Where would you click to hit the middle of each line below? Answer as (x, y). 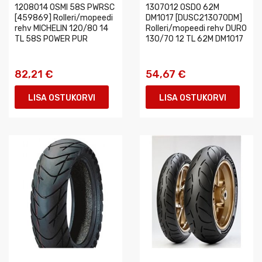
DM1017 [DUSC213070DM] (194, 18)
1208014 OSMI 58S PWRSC (65, 7)
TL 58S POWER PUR (51, 39)
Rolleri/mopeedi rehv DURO (196, 28)
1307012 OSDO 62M (182, 7)
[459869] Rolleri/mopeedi (64, 18)
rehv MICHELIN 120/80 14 (61, 28)
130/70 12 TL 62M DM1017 (194, 39)
